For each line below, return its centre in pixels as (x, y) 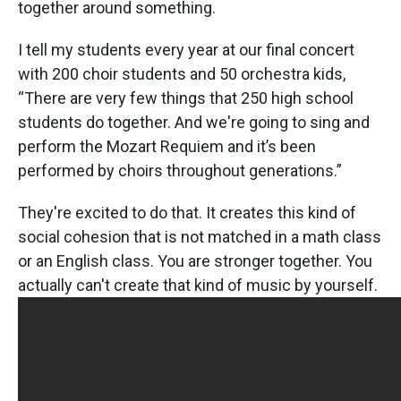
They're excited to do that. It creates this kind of (187, 212)
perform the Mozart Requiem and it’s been (167, 146)
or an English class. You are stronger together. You (195, 260)
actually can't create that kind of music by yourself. (198, 285)
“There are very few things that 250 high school (186, 98)
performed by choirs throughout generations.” (180, 170)
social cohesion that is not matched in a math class (200, 236)
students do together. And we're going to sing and (194, 122)
